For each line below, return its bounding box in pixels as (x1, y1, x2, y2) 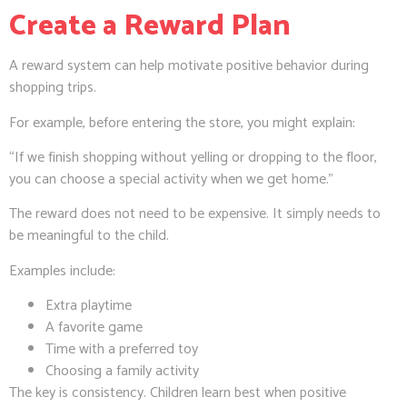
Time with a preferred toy (45, 337, 198, 362)
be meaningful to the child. (9, 223, 169, 249)
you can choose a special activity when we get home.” (9, 167, 333, 193)
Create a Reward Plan (9, 3, 291, 51)
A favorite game (45, 315, 143, 341)
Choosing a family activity (45, 359, 199, 384)
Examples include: (9, 258, 115, 283)
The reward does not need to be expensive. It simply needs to (9, 202, 381, 227)
